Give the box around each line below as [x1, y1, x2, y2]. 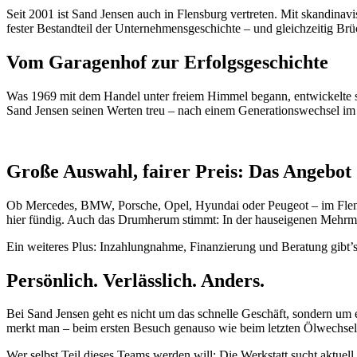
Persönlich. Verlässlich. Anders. [6, 269, 265, 291]
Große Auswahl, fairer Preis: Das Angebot [6, 160, 351, 182]
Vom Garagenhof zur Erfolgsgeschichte [6, 51, 328, 73]
